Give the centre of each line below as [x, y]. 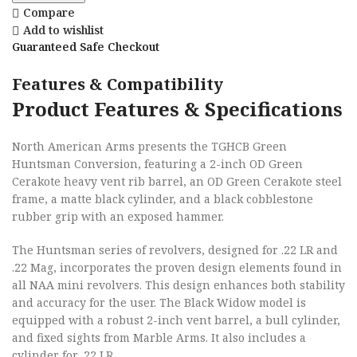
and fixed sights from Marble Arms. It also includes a [159, 337]
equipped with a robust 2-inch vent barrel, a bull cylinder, [176, 320]
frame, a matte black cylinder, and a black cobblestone [163, 199]
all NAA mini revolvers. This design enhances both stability [178, 285]
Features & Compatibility [118, 84]
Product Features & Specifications [177, 109]
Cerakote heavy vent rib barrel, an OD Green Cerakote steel [177, 181]
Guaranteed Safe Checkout [86, 47]
